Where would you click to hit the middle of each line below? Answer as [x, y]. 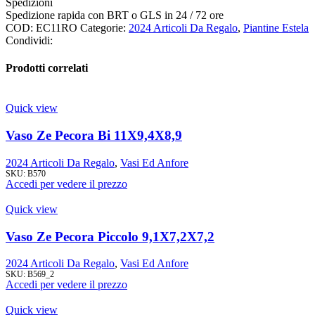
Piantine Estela [276, 27]
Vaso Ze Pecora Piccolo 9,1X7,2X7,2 [110, 236]
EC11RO [58, 27]
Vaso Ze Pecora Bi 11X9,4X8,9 [94, 136]
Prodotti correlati [47, 68]
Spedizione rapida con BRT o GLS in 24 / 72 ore [115, 15]
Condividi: [29, 40]
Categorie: [103, 27]
